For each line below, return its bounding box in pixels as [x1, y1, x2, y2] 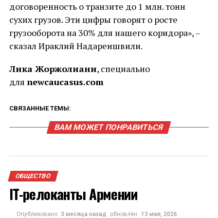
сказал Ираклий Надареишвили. [9, 40, 143, 52]
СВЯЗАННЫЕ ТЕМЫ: [9, 105, 71, 112]
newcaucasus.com [26, 76, 104, 88]
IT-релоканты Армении [9, 183, 138, 204]
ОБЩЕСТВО [14, 172, 52, 180]
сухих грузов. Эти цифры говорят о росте [9, 14, 178, 25]
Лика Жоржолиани [9, 63, 97, 74]
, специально [96, 63, 150, 74]
